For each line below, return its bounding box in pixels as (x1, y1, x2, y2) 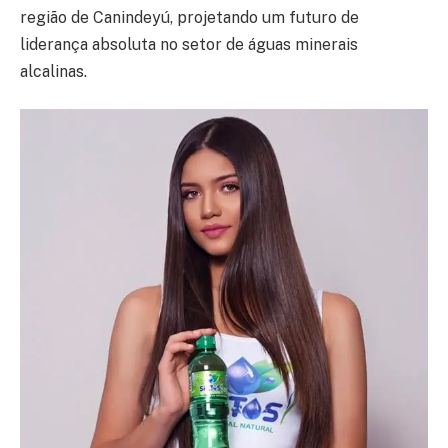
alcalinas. (20, 61, 87, 81)
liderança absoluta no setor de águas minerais (20, 34, 358, 54)
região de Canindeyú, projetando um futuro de (20, 7, 359, 27)
